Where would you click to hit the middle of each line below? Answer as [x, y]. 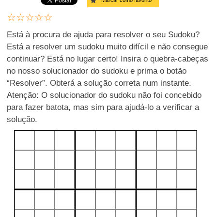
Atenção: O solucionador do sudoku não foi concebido [104, 95]
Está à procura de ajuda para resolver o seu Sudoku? [103, 35]
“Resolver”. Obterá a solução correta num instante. [99, 83]
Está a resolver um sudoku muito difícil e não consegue [107, 47]
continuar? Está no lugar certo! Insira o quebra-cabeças [108, 59]
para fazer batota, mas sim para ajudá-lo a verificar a [103, 107]
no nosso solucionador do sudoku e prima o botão [97, 71]
